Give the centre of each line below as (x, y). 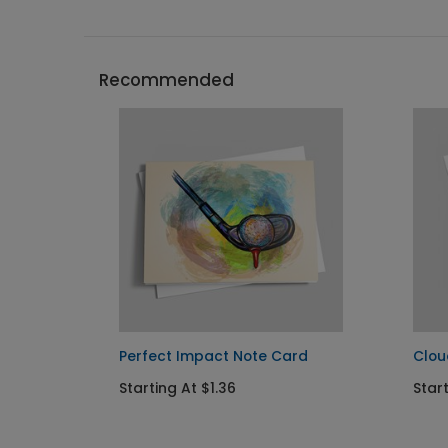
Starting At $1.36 (177, 388)
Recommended (166, 80)
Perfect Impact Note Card (213, 356)
